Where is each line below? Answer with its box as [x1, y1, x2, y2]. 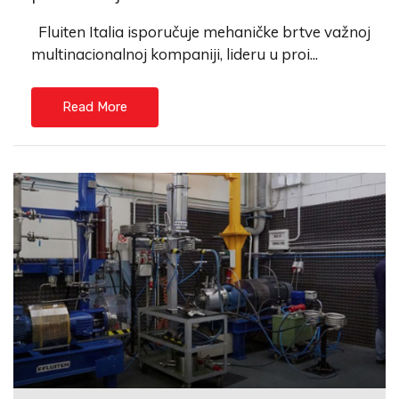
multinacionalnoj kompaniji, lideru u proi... [31, 45, 318, 64]
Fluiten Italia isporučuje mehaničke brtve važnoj [31, 22, 370, 42]
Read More [62, 99, 127, 116]
